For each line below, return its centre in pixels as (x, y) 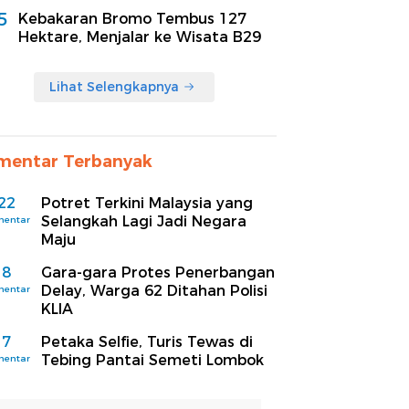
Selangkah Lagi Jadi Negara (144, 221)
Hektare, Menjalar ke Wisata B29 (140, 37)
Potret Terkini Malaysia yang (147, 203)
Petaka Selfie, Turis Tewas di (147, 341)
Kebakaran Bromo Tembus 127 (132, 18)
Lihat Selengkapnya (114, 86)
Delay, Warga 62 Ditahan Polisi (154, 290)
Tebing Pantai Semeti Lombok (152, 360)
